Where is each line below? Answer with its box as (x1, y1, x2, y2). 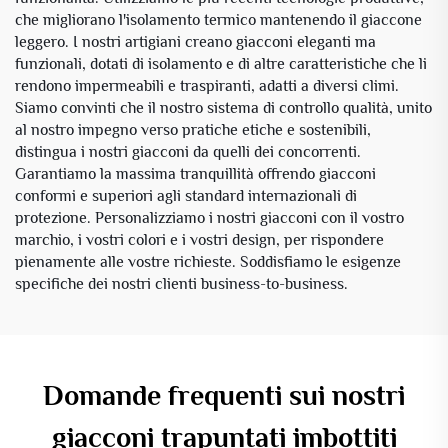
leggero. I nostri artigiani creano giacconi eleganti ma (15, 32, 376, 51)
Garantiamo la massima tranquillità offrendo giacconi (15, 164, 376, 183)
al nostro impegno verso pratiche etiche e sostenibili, (15, 120, 371, 139)
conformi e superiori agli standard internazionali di (15, 186, 357, 205)
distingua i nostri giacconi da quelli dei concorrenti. (15, 142, 361, 161)
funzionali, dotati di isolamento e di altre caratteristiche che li (15, 54, 427, 73)
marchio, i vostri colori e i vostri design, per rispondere (15, 230, 384, 249)
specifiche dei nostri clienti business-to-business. (15, 274, 348, 293)
